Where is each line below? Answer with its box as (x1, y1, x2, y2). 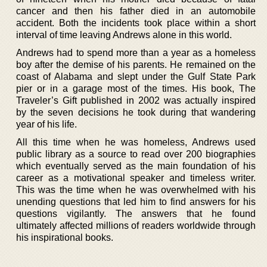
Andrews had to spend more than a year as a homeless (16, 47, 256, 58)
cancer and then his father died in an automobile (16, 5, 256, 16)
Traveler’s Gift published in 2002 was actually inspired (16, 95, 256, 105)
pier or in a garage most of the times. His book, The (16, 83, 256, 94)
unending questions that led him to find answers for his (16, 196, 256, 207)
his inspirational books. (16, 232, 113, 243)
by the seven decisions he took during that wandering (16, 107, 256, 117)
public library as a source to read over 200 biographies (16, 148, 256, 159)
